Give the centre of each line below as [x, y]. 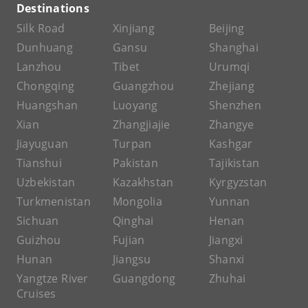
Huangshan [47, 105]
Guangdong [144, 278]
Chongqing [46, 86]
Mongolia [137, 201]
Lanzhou [39, 66]
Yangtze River [53, 278]
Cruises [36, 293]
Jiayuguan [43, 143]
